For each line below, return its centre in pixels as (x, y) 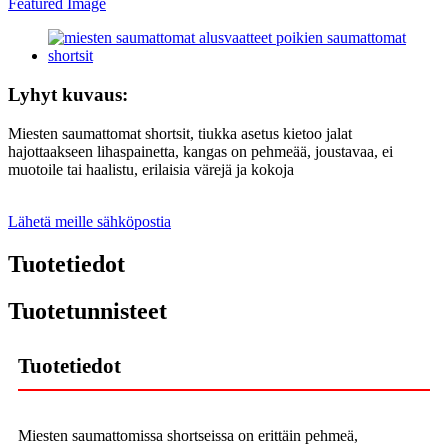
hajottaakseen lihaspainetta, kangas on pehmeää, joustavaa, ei (200, 151)
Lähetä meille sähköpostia (89, 221)
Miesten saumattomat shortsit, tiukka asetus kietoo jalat (180, 133)
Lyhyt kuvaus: (68, 94)
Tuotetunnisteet (87, 310)
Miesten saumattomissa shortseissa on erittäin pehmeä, (188, 436)
